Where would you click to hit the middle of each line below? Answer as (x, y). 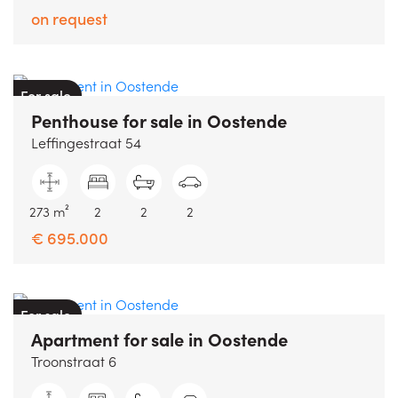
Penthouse (75, 119)
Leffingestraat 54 (86, 142)
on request (69, 19)
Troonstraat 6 (74, 360)
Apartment (75, 338)
